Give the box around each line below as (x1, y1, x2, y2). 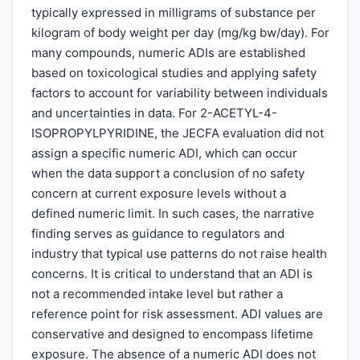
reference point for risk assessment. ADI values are (31, 305, 323, 321)
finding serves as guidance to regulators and (31, 225, 284, 241)
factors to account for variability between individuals (31, 84, 328, 100)
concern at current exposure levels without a (31, 185, 286, 201)
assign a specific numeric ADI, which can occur (31, 145, 297, 161)
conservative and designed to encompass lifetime (31, 325, 313, 342)
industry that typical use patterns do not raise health (31, 245, 327, 261)
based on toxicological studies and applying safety (31, 64, 317, 80)
